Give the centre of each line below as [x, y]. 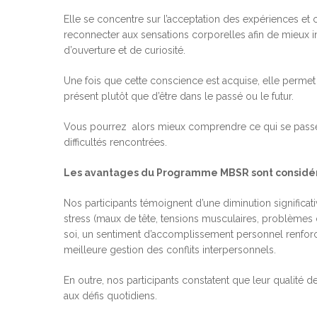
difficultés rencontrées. [115, 143]
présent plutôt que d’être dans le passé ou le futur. [179, 97]
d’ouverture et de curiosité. [126, 51]
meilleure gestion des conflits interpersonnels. [171, 250]
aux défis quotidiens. [112, 296]
